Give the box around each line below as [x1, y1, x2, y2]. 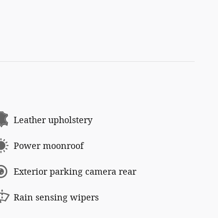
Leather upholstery [14, 114, 92, 126]
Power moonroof [14, 140, 84, 151]
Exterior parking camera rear [14, 166, 136, 177]
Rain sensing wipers [14, 192, 99, 203]
